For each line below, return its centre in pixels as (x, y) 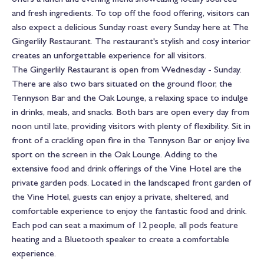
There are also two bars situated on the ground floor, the (122, 84)
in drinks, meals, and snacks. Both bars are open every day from (131, 112)
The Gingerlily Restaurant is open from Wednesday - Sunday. (127, 70)
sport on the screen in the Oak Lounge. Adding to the (115, 154)
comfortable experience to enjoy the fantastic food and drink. (129, 211)
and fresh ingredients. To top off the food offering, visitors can (131, 13)
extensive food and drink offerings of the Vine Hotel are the (127, 169)
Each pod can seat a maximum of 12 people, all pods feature (125, 225)
